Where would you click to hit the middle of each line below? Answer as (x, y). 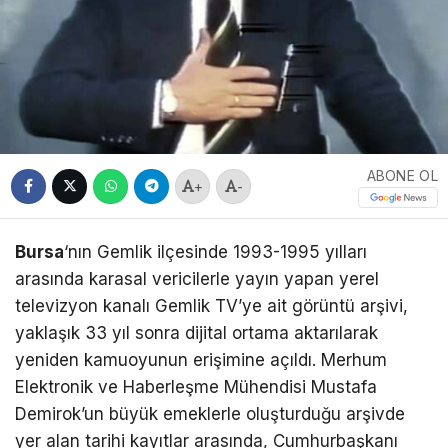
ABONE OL (402, 175)
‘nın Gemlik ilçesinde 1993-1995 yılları (215, 252)
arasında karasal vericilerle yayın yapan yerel (197, 279)
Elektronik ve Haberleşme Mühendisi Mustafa (196, 387)
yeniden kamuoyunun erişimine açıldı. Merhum (201, 360)
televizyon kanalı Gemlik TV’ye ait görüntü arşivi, (211, 306)
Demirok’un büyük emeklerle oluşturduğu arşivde (210, 414)
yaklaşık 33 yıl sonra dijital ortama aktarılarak (196, 333)
